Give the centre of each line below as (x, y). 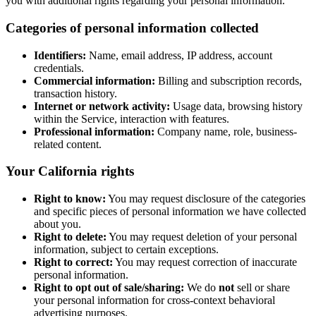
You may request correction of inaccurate (205, 262)
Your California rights (70, 171)
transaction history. (75, 93)
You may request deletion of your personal (202, 237)
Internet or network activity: (102, 106)
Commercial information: (95, 80)
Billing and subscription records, (229, 80)
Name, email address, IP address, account (179, 55)
